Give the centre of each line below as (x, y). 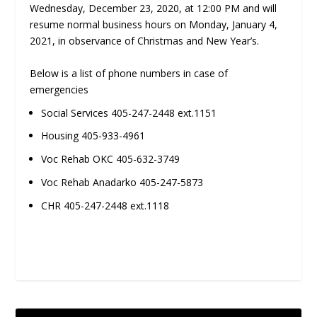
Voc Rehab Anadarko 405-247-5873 (122, 182)
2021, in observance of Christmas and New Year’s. (145, 41)
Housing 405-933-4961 (93, 136)
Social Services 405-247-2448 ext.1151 (129, 113)
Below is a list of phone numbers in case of (129, 73)
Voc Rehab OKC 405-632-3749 (111, 159)
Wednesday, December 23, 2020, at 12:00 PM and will (154, 8)
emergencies (59, 89)
